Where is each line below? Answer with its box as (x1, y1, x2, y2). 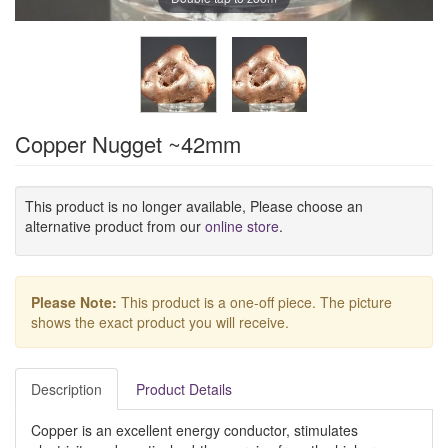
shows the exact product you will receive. (31, 312, 289, 332)
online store (205, 216, 279, 236)
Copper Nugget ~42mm (15, 128, 241, 159)
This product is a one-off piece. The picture (117, 292, 392, 312)
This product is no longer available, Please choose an (25, 196, 363, 216)
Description (31, 379, 102, 399)
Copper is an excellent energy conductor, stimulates (31, 420, 358, 440)
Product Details (136, 379, 232, 399)
